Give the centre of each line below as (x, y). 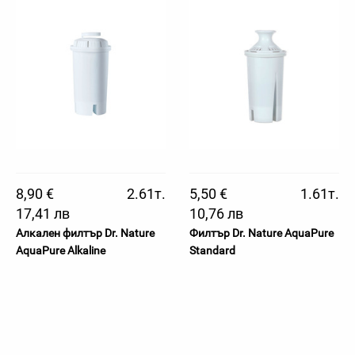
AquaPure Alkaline (61, 250)
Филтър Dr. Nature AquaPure (261, 233)
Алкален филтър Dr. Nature (85, 233)
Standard (212, 250)
